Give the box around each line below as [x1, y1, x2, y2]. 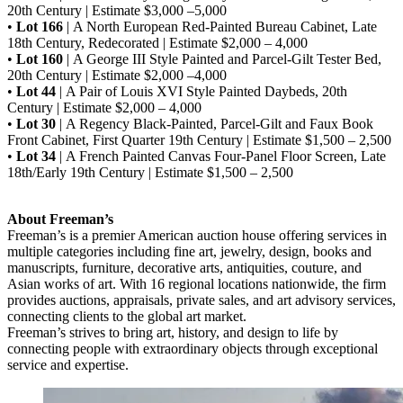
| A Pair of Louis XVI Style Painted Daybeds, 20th [56, 83, 347, 99]
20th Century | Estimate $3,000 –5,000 [7, 2, 227, 18]
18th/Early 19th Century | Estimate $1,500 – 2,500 [7, 164, 293, 180]
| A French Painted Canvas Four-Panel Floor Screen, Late [59, 148, 386, 164]
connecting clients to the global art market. [7, 308, 246, 324]
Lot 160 [16, 50, 63, 67]
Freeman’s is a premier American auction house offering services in [7, 227, 387, 243]
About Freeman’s [7, 210, 113, 227]
